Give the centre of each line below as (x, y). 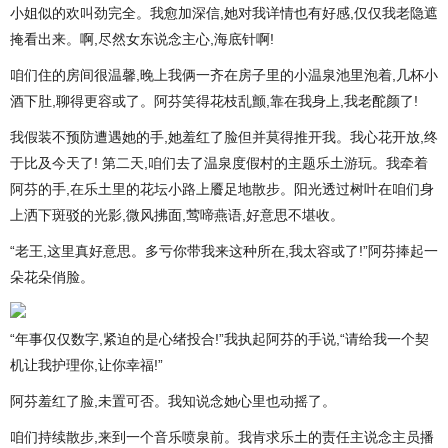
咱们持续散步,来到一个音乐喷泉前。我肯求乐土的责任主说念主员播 (222, 437)
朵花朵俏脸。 (52, 277)
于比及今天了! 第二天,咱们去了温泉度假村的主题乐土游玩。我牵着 (219, 163)
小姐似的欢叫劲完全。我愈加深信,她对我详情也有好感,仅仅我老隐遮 (224, 13)
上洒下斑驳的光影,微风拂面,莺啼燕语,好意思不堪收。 (177, 215)
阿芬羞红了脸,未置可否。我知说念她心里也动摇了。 (173, 401)
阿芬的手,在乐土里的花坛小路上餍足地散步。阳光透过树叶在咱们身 (222, 189)
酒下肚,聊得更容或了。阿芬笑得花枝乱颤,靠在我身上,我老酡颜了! (214, 101)
